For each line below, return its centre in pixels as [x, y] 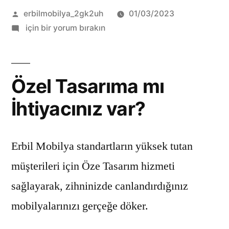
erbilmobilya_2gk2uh [63, 13]
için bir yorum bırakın [64, 28]
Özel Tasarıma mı [88, 86]
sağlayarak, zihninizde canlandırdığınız [100, 186]
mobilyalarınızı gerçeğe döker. [80, 206]
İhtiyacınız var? [78, 108]
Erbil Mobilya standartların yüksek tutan [102, 146]
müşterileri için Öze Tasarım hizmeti [93, 166]
